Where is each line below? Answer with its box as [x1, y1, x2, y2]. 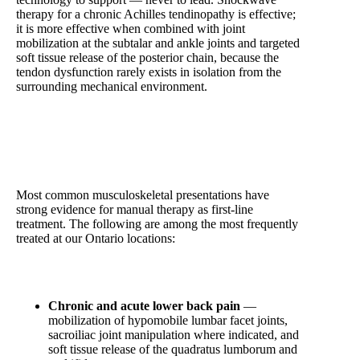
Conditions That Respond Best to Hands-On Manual [16, 147, 283, 162]
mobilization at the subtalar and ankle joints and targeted [16, 36, 300, 51]
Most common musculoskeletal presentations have [16, 187, 269, 202]
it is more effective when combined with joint [16, 22, 245, 36]
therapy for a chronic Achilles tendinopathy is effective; [16, 7, 296, 22]
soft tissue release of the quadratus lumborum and [48, 342, 297, 356]
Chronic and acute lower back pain [48, 298, 240, 313]
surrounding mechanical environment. [16, 80, 207, 94]
